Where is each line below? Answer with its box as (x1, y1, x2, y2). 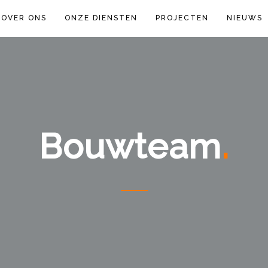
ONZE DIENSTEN (65, 14, 138, 22)
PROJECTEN (156, 14, 209, 22)
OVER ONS (1, 14, 47, 22)
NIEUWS (227, 14, 263, 22)
